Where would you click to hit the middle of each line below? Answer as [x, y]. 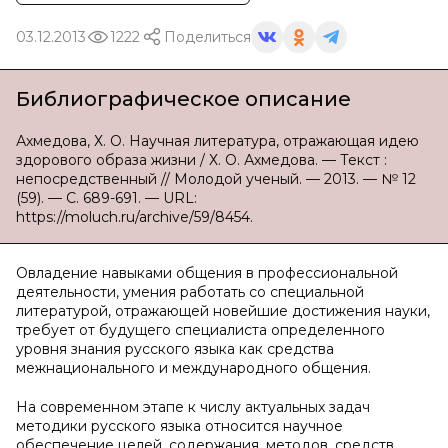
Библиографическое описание [183, 99]
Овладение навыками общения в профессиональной [207, 273]
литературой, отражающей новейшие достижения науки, [223, 311]
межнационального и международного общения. [193, 368]
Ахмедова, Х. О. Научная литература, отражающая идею [217, 141]
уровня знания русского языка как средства [175, 349]
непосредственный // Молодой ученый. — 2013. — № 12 [216, 179]
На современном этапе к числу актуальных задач [193, 407]
